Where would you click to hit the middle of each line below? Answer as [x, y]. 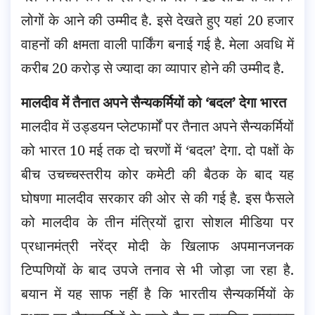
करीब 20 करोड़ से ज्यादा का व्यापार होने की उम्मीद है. [153, 67]
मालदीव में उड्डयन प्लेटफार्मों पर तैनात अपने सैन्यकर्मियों [157, 126]
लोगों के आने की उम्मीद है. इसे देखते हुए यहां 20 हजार [157, 20]
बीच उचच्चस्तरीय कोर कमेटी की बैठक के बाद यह [157, 174]
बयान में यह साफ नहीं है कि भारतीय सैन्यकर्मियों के [157, 293]
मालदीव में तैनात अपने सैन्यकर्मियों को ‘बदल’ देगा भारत [154, 102]
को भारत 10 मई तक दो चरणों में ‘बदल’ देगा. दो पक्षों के [157, 150]
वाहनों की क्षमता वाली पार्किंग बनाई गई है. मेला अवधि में [157, 44]
